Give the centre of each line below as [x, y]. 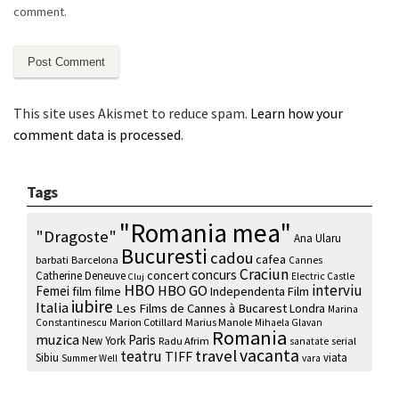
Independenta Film [260, 292]
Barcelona [95, 260]
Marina [343, 309]
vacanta [269, 356]
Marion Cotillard [146, 322]
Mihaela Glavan [289, 323]
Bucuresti [164, 256]
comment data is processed [97, 135]
